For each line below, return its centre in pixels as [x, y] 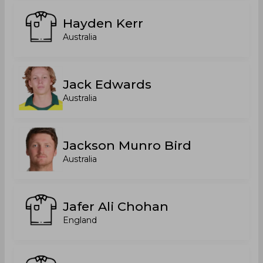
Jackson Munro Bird [127, 145]
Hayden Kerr [103, 23]
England [80, 220]
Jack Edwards [107, 84]
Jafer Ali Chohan [116, 206]
